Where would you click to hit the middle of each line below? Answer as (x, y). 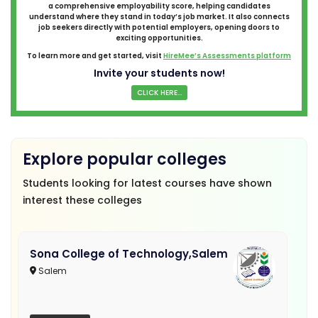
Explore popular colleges (125, 159)
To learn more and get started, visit (95, 55)
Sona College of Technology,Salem (129, 253)
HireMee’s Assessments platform (227, 55)
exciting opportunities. (159, 38)
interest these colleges (82, 200)
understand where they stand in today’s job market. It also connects (159, 16)
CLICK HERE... (159, 92)
